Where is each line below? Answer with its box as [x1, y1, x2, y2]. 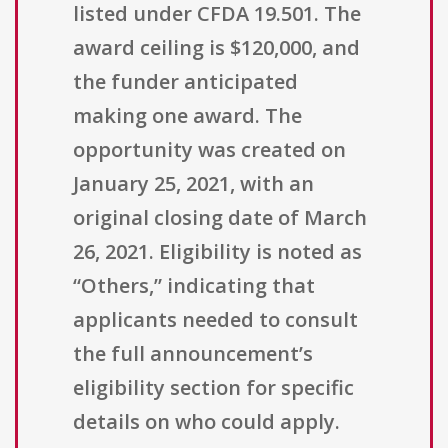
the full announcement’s [73, 340, 313, 368]
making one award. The [73, 102, 302, 130]
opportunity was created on [73, 136, 346, 164]
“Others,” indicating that [73, 272, 315, 300]
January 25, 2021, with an [73, 170, 314, 198]
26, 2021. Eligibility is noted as [73, 238, 362, 266]
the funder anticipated [73, 68, 298, 96]
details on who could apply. [73, 408, 340, 436]
